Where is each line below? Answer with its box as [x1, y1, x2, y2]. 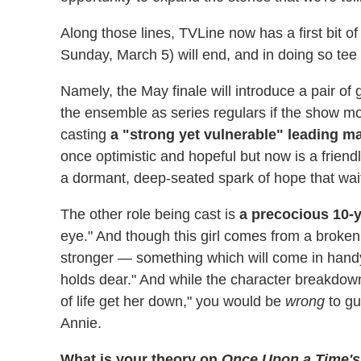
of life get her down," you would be [60, 293, 285, 309]
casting [60, 126, 110, 143]
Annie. [60, 314, 102, 331]
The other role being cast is [60, 205, 239, 222]
